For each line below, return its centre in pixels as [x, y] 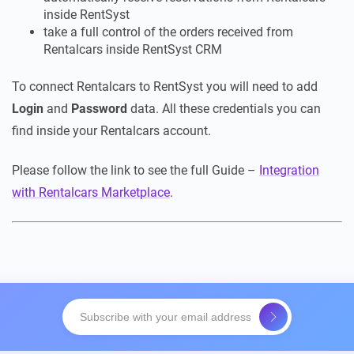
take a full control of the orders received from [168, 32]
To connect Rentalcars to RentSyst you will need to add [165, 87]
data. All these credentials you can [226, 109]
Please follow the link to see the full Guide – [136, 171]
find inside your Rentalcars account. [111, 131]
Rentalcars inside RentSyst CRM [133, 50]
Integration [289, 171]
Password [101, 109]
